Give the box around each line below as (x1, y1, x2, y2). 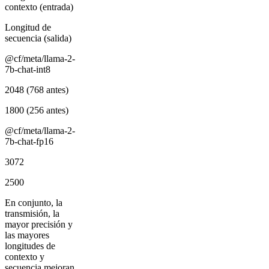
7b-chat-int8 (5, 64, 50, 75)
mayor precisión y (5, 219, 73, 230)
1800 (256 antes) (5, 105, 68, 116)
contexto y (5, 252, 44, 262)
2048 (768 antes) (5, 85, 68, 95)
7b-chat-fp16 (5, 136, 53, 147)
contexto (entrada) (5, 2, 73, 13)
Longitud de (5, 22, 51, 33)
